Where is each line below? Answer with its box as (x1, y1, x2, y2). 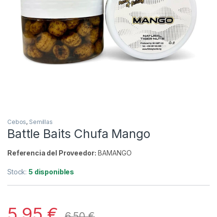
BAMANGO (96, 149, 132, 157)
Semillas (29, 118, 53, 126)
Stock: (7, 168, 29, 176)
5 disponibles (29, 168, 75, 176)
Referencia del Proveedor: (7, 149, 96, 157)
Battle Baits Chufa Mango (7, 126, 150, 141)
